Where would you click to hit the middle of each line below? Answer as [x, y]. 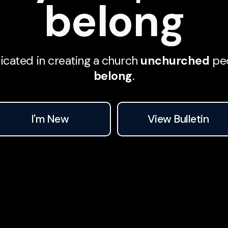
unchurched [175, 61]
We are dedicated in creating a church [89, 61]
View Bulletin [178, 119]
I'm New [50, 119]
